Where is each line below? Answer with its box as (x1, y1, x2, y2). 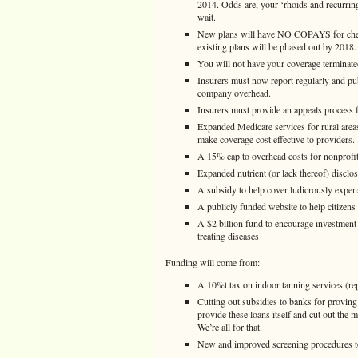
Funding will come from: (165, 256, 260, 268)
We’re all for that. (197, 320, 262, 333)
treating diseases (197, 229, 259, 242)
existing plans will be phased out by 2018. (197, 40, 356, 53)
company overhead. (197, 86, 271, 99)
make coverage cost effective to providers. (197, 133, 355, 145)
